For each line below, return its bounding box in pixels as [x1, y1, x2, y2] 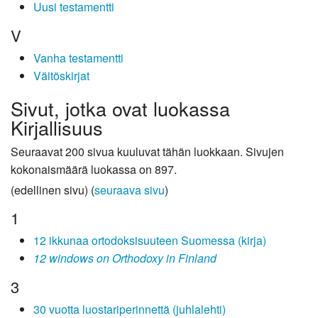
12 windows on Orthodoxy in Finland [33, 250, 216, 267]
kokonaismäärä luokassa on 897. [11, 160, 177, 177]
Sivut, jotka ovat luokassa [11, 94, 230, 122]
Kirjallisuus [11, 113, 103, 141]
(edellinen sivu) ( [11, 181, 94, 198]
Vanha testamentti [33, 49, 124, 66]
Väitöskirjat [33, 67, 89, 84]
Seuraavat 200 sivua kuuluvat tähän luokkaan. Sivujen [11, 143, 284, 160]
